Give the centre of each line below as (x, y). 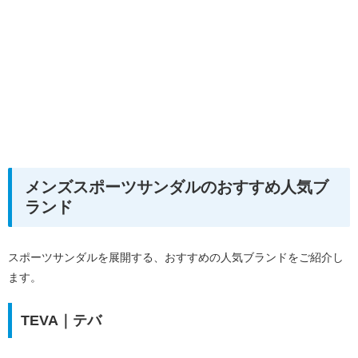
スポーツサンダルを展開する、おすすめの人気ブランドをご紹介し (176, 257)
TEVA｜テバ (61, 320)
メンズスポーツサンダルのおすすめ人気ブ (177, 187)
